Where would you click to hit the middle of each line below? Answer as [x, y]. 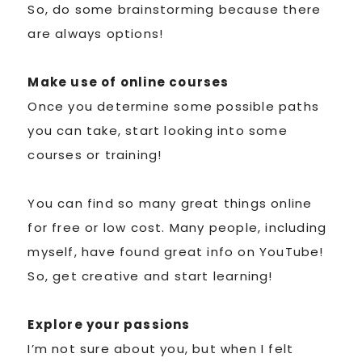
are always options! [96, 33]
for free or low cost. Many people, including [177, 227]
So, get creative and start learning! [150, 276]
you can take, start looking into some [158, 130]
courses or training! [95, 154]
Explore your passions [109, 324]
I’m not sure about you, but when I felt [161, 348]
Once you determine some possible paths [173, 106]
